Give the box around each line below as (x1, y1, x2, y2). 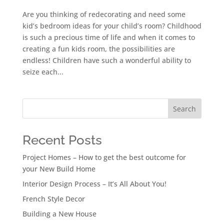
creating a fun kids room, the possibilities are (22, 43, 175, 53)
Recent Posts (22, 132, 102, 147)
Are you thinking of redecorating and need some (22, 9, 185, 19)
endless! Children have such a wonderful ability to (22, 55, 191, 65)
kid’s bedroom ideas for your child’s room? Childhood (22, 20, 201, 30)
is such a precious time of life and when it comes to (22, 32, 195, 42)
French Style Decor (22, 193, 85, 203)
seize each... (22, 66, 63, 76)
